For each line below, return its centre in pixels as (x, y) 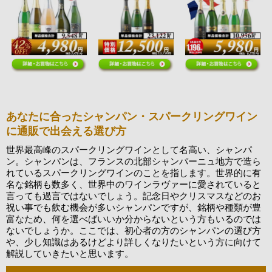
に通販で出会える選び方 (66, 131)
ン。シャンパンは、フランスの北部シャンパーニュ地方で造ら (134, 161)
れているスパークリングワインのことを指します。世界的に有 (134, 173)
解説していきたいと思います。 (70, 253)
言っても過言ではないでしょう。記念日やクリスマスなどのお (134, 196)
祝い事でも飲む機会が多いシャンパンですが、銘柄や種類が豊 (134, 207)
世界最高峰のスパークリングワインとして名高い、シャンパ (129, 150)
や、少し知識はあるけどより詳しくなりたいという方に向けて (134, 242)
